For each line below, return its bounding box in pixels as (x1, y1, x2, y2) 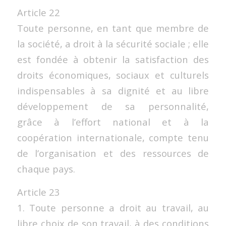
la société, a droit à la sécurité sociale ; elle (17, 37, 209, 50)
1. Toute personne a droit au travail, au (17, 201, 209, 214)
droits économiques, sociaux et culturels (17, 68, 209, 81)
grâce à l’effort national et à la (17, 115, 209, 128)
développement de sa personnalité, (17, 99, 209, 112)
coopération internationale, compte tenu (17, 131, 209, 144)
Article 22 (17, 6, 60, 19)
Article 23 (17, 186, 60, 199)
